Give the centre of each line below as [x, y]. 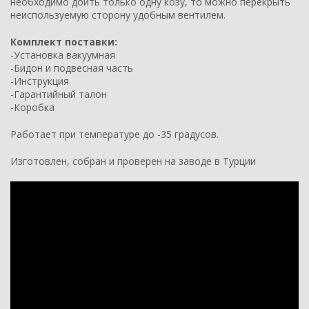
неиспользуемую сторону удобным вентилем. [118, 14]
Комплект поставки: [64, 41]
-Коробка [32, 107]
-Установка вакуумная [63, 54]
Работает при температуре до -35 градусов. [114, 134]
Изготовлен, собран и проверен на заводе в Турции [133, 161]
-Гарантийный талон [59, 94]
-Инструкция [40, 81]
